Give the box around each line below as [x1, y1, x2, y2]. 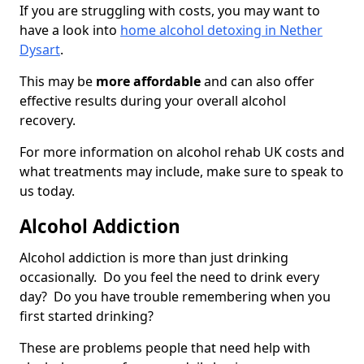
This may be [19, 72, 96, 91]
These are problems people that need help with [19, 339, 310, 357]
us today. [19, 182, 75, 201]
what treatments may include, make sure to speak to [19, 162, 344, 181]
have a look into [19, 21, 120, 40]
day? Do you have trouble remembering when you [19, 288, 331, 306]
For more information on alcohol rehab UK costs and [19, 143, 344, 162]
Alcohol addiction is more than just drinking [19, 249, 288, 267]
